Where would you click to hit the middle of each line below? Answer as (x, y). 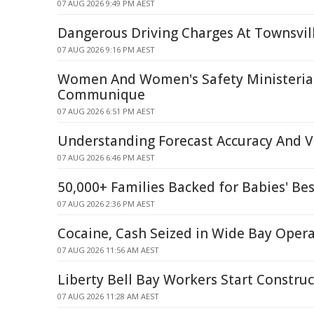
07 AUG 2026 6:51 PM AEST (106, 111)
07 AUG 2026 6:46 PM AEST (106, 157)
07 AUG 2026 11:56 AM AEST (108, 250)
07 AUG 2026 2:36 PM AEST (106, 204)
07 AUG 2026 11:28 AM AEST (108, 296)
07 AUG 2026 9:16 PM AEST (106, 49)
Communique (101, 95)
